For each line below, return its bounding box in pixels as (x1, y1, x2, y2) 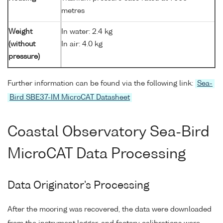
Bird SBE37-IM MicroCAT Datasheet (9, 94, 130, 102)
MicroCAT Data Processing (7, 147, 186, 161)
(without (8, 41, 35, 48)
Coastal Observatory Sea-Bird (7, 125, 210, 139)
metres (61, 7, 85, 15)
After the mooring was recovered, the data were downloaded (7, 206, 212, 213)
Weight (8, 28, 32, 36)
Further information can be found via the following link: (7, 80, 195, 88)
